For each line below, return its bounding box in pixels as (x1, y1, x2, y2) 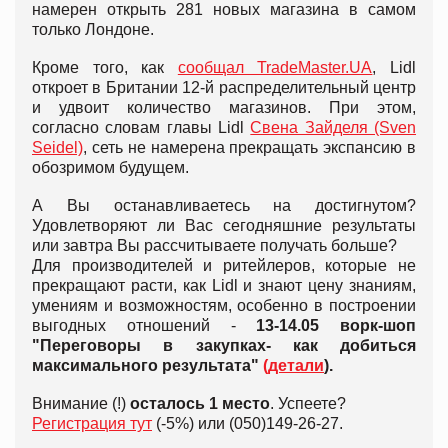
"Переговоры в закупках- (32, 336, 293, 354)
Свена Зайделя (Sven (250, 118, 417, 136)
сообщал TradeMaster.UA (177, 58, 373, 76)
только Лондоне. (32, 20, 154, 38)
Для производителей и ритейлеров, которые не (32, 256, 416, 274)
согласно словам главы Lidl (32, 118, 251, 136)
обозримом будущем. (32, 158, 189, 176)
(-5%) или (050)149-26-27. (152, 414, 343, 432)
